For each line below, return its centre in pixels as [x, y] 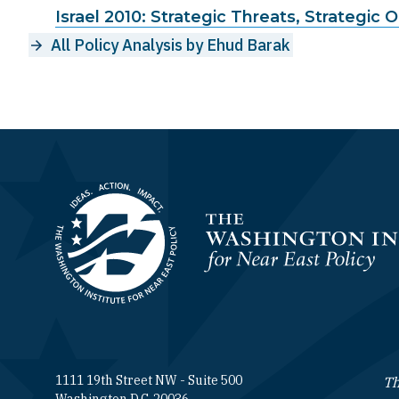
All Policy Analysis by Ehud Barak [171, 45]
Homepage [91, 253]
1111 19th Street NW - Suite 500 [149, 380]
